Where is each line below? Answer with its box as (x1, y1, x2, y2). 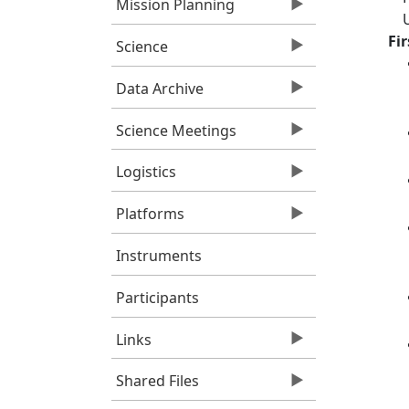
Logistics (115, 162, 176, 183)
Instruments (115, 245, 202, 266)
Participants (115, 287, 199, 308)
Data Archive (115, 78, 204, 99)
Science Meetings (115, 120, 236, 141)
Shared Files (115, 371, 199, 392)
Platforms (115, 204, 184, 225)
